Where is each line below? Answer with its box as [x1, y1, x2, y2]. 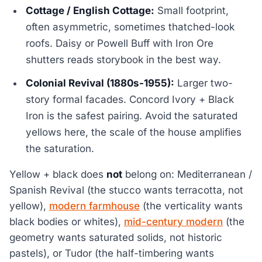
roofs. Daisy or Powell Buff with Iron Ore [26, 37, 214, 49]
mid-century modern [124, 215, 223, 227]
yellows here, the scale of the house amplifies [26, 126, 242, 138]
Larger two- [174, 77, 233, 89]
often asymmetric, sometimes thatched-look [26, 20, 235, 33]
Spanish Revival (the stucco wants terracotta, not [9, 184, 243, 196]
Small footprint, [154, 4, 229, 16]
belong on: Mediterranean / [122, 168, 252, 180]
